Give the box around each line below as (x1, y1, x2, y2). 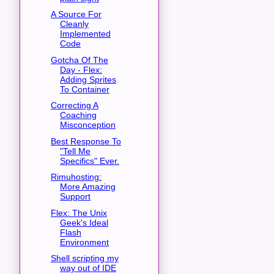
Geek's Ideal (59, 217, 108, 228)
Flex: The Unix (50, 207, 107, 218)
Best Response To (50, 136, 121, 146)
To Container (59, 84, 109, 94)
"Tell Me (59, 146, 91, 156)
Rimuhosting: (50, 172, 102, 182)
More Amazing (59, 182, 116, 192)
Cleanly (59, 19, 89, 29)
